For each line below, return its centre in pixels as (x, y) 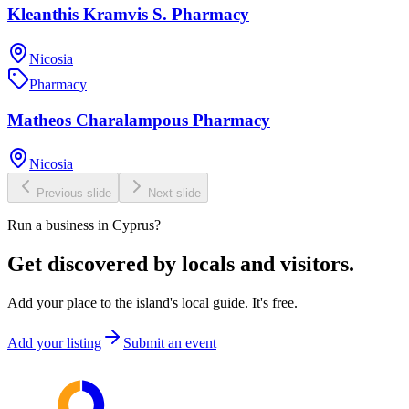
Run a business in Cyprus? (84, 225)
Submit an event (170, 343)
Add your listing (54, 343)
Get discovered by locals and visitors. (181, 264)
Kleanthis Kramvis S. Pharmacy (128, 15)
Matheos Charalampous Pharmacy (139, 120)
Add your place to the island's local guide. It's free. (152, 303)
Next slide (174, 194)
